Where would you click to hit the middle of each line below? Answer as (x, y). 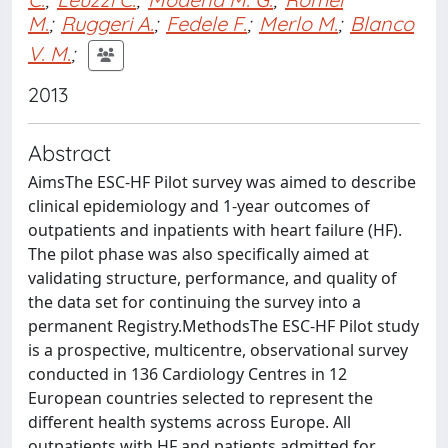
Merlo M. (298, 23)
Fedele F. (206, 23)
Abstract (69, 152)
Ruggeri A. (107, 23)
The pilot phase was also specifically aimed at (198, 254)
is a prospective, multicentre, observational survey (218, 350)
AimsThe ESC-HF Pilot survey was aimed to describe (222, 182)
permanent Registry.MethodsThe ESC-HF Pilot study (223, 326)
